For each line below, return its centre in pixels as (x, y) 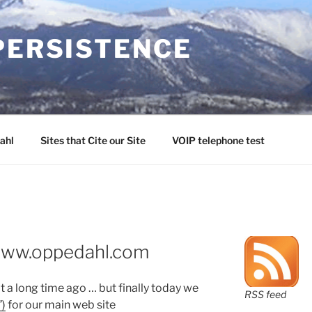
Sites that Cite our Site (93, 140)
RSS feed (265, 295)
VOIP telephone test (218, 140)
